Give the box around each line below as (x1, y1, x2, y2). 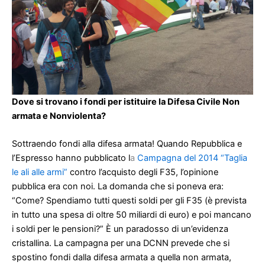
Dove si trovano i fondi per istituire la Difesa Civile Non (12, 96, 240, 108)
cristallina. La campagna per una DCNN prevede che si (12, 238, 230, 249)
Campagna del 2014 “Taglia (137, 153, 247, 164)
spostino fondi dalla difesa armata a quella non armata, (12, 252, 231, 263)
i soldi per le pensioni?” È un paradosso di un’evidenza (12, 224, 228, 235)
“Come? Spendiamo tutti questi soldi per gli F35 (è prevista (12, 195, 247, 206)
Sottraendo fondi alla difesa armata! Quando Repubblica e (12, 138, 242, 150)
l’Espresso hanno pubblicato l (12, 153, 130, 164)
